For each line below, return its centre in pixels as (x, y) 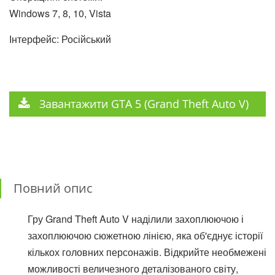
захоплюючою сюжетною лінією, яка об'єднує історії (145, 235)
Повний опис (53, 188)
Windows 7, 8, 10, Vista (60, 13)
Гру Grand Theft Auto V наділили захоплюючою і (136, 219)
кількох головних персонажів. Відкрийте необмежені (147, 252)
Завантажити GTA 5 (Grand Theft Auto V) (144, 103)
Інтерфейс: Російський (60, 39)
